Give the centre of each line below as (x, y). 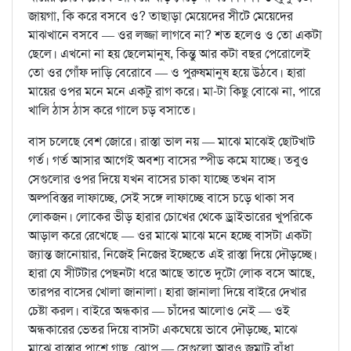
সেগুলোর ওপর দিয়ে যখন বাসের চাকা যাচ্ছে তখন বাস (152, 179)
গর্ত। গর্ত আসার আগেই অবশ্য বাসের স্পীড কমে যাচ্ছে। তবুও (168, 161)
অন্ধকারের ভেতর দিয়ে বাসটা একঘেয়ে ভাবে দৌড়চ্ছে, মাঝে (163, 330)
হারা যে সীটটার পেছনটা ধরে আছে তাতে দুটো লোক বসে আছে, (172, 273)
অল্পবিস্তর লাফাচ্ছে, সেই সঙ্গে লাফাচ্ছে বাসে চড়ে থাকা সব (161, 198)
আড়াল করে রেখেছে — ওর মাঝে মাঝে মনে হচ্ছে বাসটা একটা (170, 236)
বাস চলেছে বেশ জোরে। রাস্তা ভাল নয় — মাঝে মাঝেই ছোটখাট (172, 142)
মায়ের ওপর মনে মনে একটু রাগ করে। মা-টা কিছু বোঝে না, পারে (174, 92)
